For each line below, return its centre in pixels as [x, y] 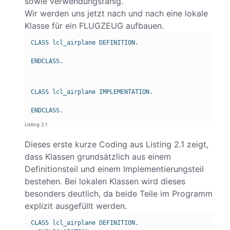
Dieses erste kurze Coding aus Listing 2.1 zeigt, [117, 145]
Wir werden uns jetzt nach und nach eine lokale [116, 14]
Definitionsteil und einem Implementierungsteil [114, 169]
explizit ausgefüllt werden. [76, 206]
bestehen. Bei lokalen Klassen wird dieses [105, 181]
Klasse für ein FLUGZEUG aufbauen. [94, 26]
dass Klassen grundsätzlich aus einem [98, 157]
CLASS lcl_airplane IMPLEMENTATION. [92, 92]
